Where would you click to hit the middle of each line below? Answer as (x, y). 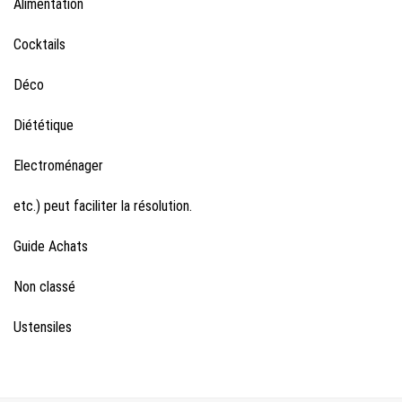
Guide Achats (51, 247)
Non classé (44, 287)
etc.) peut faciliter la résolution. (103, 206)
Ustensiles (43, 328)
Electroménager (58, 166)
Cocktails (39, 45)
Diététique (44, 126)
